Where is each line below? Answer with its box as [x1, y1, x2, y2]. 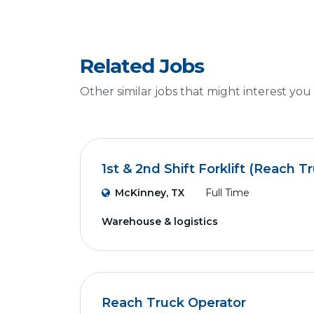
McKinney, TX [115, 186, 184, 199]
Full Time [205, 186, 250, 199]
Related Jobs [80, 54, 204, 78]
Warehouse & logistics [102, 215, 218, 228]
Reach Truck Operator [102, 295, 246, 310]
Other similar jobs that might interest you [80, 85, 311, 98]
